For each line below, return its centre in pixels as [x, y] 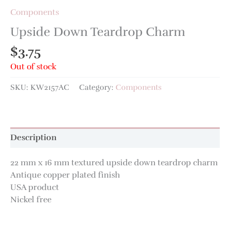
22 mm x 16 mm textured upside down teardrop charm [114, 162]
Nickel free [31, 199]
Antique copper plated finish [65, 175]
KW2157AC [50, 88]
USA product [35, 187]
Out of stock [33, 66]
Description [33, 138]
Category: [97, 88]
